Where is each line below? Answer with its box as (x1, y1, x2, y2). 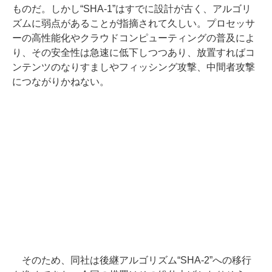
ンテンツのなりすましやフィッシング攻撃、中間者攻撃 (12, 61, 255, 72)
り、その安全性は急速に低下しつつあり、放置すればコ (12, 47, 255, 58)
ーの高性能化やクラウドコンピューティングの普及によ (12, 32, 255, 43)
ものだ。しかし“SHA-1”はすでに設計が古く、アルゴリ (12, 3, 251, 14)
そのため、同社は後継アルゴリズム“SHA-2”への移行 (12, 254, 251, 265)
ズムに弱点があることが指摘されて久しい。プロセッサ (12, 18, 255, 29)
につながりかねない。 (12, 76, 109, 87)
